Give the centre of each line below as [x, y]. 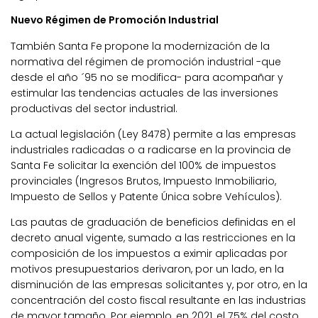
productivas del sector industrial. [94, 108]
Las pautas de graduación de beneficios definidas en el [153, 222]
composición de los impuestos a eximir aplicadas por [149, 253]
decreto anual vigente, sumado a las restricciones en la [153, 237]
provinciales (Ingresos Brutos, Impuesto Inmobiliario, [143, 181]
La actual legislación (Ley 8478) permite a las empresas [153, 134]
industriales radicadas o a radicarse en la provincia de [151, 149]
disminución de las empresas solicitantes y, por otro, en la [159, 284]
